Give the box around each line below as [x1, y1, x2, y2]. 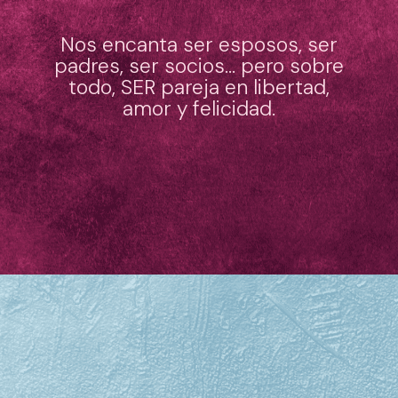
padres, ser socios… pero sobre [54, 52, 344, 79]
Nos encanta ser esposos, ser [60, 30, 338, 58]
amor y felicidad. [123, 94, 275, 122]
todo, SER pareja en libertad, [68, 73, 330, 100]
